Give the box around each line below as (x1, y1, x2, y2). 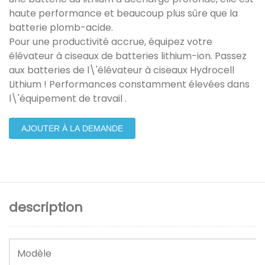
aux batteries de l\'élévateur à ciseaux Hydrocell (9, 63, 234, 77)
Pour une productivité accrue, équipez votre (9, 34, 212, 49)
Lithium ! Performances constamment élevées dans (9, 77, 250, 91)
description (9, 198, 83, 217)
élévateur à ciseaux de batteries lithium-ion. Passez (9, 49, 247, 63)
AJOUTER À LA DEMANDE (21, 123, 123, 133)
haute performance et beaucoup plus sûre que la (9, 6, 238, 20)
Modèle (17, 247, 51, 261)
